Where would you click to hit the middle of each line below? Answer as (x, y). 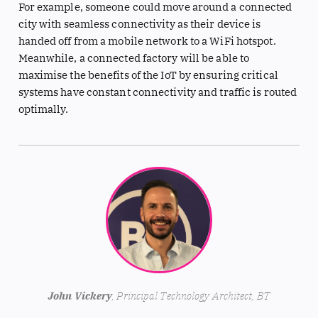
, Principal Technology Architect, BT (191, 295)
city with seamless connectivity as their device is (139, 23)
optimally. (43, 109)
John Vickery (81, 295)
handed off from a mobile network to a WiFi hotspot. (147, 40)
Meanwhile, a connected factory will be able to (134, 57)
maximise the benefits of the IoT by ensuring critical (148, 75)
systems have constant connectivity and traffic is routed (158, 92)
